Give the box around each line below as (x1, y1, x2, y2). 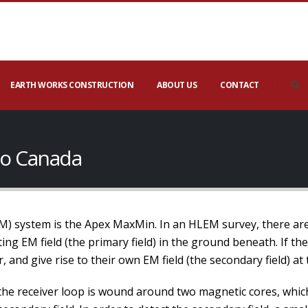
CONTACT (220, 79, 259, 91)
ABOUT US (157, 79, 197, 91)
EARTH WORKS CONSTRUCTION (10, 79, 133, 91)
